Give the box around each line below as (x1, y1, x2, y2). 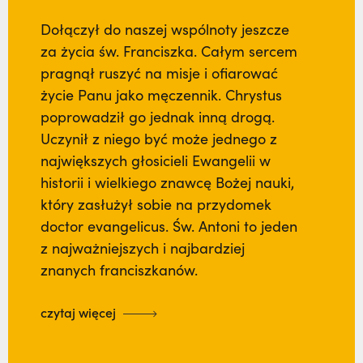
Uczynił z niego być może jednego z (41, 129, 277, 149)
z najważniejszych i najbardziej (41, 238, 245, 258)
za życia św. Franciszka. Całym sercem (41, 41, 297, 62)
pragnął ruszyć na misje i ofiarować (41, 63, 278, 83)
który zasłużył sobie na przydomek (41, 194, 271, 215)
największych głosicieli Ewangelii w (41, 151, 271, 171)
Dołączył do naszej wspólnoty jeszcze (41, 19, 289, 40)
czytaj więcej (41, 304, 119, 322)
